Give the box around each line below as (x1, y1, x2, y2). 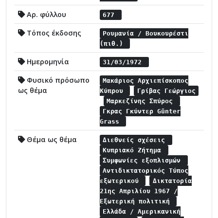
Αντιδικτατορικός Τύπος (103, 166, 189, 174)
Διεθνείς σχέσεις (103, 136, 169, 144)
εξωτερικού (100, 177, 143, 184)
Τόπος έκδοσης (25, 28, 81, 37)
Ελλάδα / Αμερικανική (103, 207, 181, 215)
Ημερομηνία (25, 56, 69, 66)
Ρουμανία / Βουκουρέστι (103, 29, 189, 37)
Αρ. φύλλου (25, 9, 66, 19)
